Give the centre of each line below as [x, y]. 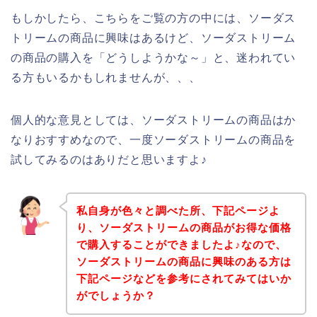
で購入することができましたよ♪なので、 [181, 245]
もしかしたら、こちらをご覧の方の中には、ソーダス [154, 18]
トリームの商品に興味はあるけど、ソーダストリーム [154, 38]
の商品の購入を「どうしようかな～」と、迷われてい [154, 57]
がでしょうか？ [116, 296]
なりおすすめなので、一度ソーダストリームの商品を [154, 139]
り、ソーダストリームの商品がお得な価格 [184, 228]
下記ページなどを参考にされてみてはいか [184, 279]
